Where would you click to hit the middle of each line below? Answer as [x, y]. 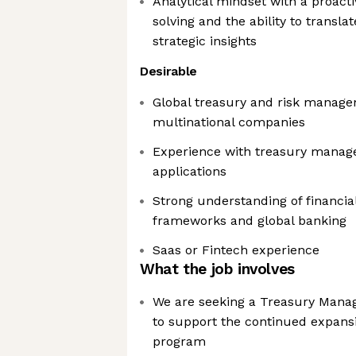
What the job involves [217, 269]
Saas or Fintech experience [236, 250]
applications [190, 171]
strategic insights [205, 41]
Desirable [169, 71]
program [179, 341]
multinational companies [229, 122]
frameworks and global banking [250, 221]
